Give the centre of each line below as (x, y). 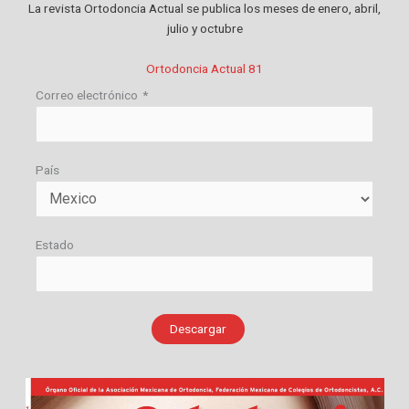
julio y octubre (204, 28)
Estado (55, 244)
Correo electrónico (87, 94)
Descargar (198, 328)
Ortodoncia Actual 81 (204, 68)
